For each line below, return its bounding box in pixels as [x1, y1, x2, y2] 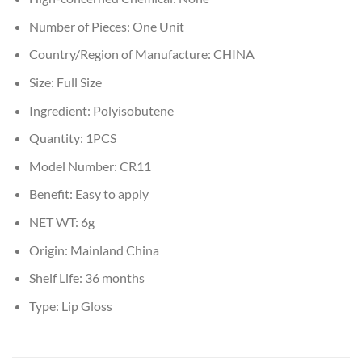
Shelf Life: [28, 270, 85, 286]
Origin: [28, 242, 70, 258]
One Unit [132, 18, 184, 34]
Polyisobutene [92, 102, 174, 118]
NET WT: [28, 213, 81, 229]
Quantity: [28, 130, 86, 146]
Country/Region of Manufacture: [28, 46, 213, 62]
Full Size [56, 74, 102, 90]
